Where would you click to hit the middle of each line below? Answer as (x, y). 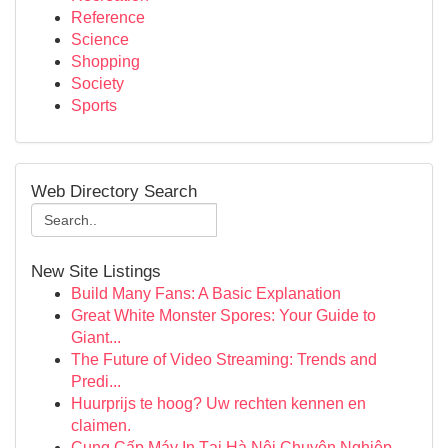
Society (97, 83)
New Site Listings (96, 271)
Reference (108, 17)
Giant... (96, 337)
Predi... (96, 381)
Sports (94, 105)
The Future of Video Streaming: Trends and (224, 359)
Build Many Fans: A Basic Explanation (206, 293)
